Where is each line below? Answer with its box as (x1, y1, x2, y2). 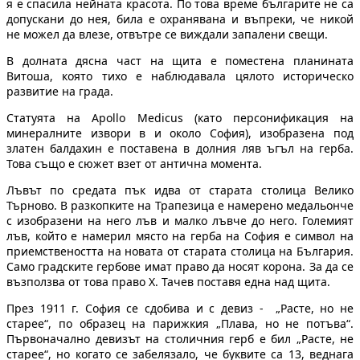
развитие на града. (6, 84, 113, 100)
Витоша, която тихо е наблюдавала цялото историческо (6, 68, 354, 84)
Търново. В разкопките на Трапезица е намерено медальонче (6, 198, 354, 214)
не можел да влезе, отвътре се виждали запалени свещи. (6, 27, 328, 43)
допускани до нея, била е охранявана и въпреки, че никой (6, 11, 354, 27)
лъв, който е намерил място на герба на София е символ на (6, 228, 354, 244)
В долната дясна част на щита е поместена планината (6, 53, 354, 69)
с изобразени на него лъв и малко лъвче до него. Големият (6, 213, 354, 229)
